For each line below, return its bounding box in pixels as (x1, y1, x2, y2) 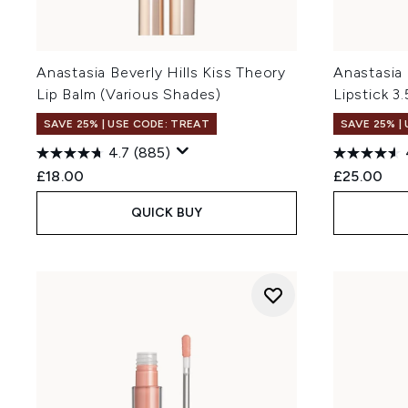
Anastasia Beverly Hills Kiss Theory (36, 64, 287, 81)
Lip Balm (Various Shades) (36, 86, 222, 103)
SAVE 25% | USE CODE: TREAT (44, 117, 209, 130)
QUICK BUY (130, 205, 203, 220)
